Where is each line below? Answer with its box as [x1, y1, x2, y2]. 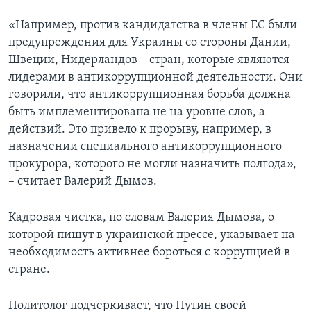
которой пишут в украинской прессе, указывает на [8, 228, 295, 242]
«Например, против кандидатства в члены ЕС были [8, 19, 297, 33]
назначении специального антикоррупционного [8, 140, 282, 154]
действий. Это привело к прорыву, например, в [8, 123, 271, 137]
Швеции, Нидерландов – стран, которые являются [8, 53, 289, 67]
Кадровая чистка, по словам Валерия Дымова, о [8, 211, 274, 225]
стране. [8, 263, 50, 277]
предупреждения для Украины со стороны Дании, [8, 36, 291, 50]
